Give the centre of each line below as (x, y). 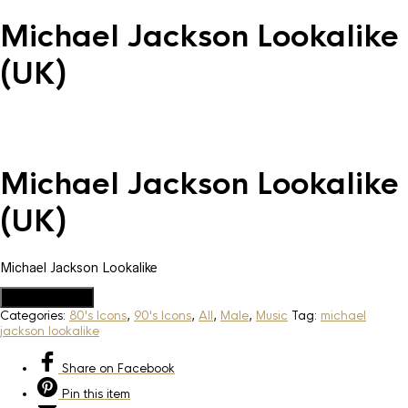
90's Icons (163, 315)
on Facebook (135, 368)
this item (105, 393)
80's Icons (98, 315)
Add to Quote (47, 297)
